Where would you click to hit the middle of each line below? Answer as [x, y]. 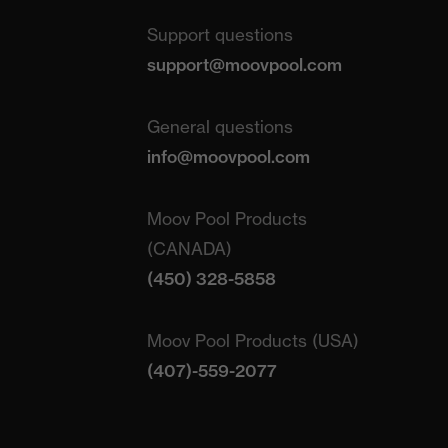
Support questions [219, 34]
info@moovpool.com [228, 156]
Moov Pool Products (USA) [252, 340]
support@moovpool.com [244, 64]
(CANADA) [189, 248]
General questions [219, 126]
